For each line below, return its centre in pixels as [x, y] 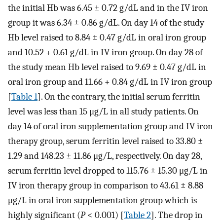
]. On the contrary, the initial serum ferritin [119, 97]
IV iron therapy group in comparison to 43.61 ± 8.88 [106, 186]
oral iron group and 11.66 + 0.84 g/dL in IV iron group [110, 82]
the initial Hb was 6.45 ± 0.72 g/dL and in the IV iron [108, 8]
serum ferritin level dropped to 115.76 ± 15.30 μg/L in [108, 171]
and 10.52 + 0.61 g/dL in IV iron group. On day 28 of [105, 53]
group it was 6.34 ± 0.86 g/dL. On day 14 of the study [106, 23]
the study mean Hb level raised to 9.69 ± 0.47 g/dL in [107, 67]
